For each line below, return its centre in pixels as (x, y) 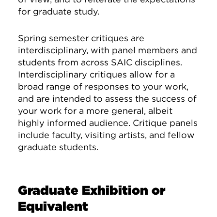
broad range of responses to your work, (103, 86)
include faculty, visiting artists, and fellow (107, 135)
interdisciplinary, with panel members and (108, 50)
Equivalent (53, 206)
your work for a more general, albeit (95, 111)
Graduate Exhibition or (92, 190)
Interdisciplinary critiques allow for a (97, 74)
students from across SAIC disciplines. (100, 62)
